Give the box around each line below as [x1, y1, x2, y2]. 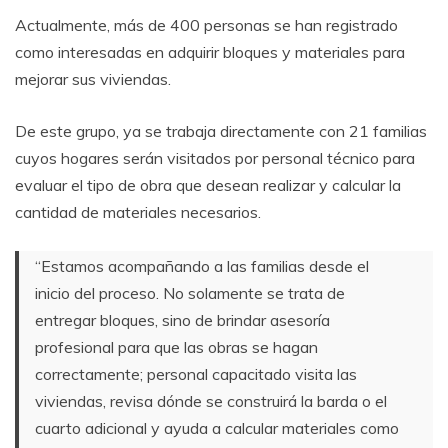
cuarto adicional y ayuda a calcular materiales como [35, 418, 399, 439]
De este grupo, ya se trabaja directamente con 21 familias [15, 121, 427, 142]
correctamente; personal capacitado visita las [35, 364, 357, 385]
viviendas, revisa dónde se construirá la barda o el [35, 391, 387, 412]
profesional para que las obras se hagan [35, 337, 318, 358]
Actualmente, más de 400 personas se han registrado [15, 15, 398, 36]
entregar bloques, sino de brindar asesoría [35, 310, 330, 331]
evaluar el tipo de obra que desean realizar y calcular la [15, 175, 401, 196]
